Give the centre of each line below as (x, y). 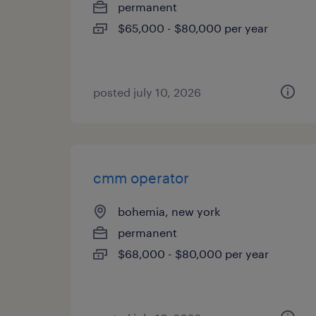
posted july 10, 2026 (147, 92)
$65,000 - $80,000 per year (193, 28)
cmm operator (141, 178)
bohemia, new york (169, 211)
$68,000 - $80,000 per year (193, 254)
